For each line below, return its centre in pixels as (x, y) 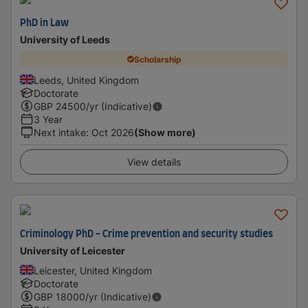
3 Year (48, 119)
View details (154, 162)
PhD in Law (44, 23)
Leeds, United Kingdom (86, 80)
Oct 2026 (113, 132)
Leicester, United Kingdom (93, 271)
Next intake (60, 132)
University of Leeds (65, 40)
